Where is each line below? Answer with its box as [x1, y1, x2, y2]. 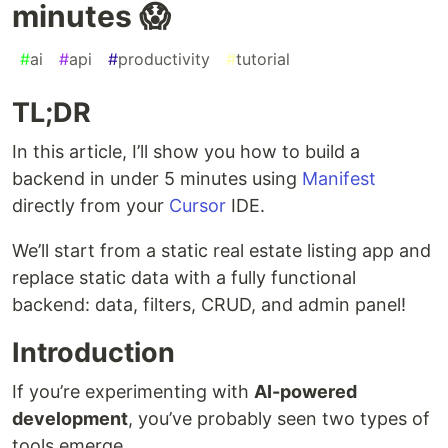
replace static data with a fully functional [12, 267, 356, 289]
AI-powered [254, 381, 357, 403]
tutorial [236, 49, 290, 70]
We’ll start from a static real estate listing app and [12, 240, 431, 262]
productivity [118, 49, 210, 70]
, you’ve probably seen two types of [128, 408, 430, 430]
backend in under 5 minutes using [12, 168, 302, 190]
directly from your [12, 195, 169, 217]
